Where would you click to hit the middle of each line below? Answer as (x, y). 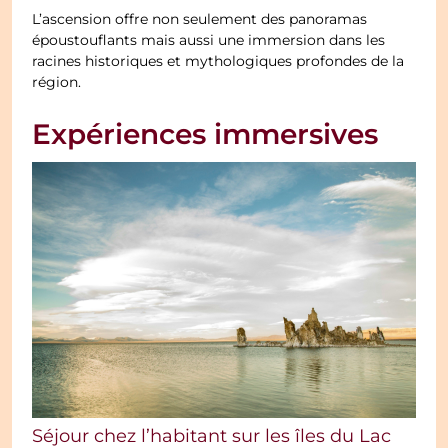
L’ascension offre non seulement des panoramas (200, 20)
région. (57, 83)
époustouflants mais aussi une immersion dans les (209, 41)
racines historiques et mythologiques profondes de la (218, 62)
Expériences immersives (205, 136)
